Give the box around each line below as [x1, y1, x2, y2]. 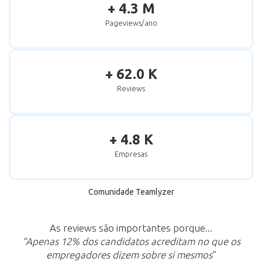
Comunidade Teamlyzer [88, 187, 174, 196]
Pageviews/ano [105, 19, 157, 27]
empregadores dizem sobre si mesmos [46, 249, 212, 260]
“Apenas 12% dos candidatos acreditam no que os [22, 236, 240, 247]
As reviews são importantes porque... [50, 222, 212, 233]
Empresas [115, 150, 147, 158]
